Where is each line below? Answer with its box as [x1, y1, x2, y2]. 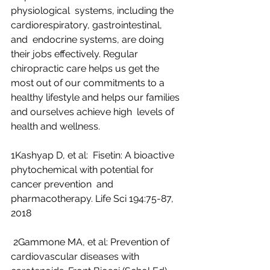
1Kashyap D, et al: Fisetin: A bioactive [11, 149, 177, 161]
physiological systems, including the [11, 4, 176, 16]
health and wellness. [11, 120, 100, 132]
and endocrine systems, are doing [11, 33, 166, 45]
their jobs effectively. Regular [11, 48, 143, 60]
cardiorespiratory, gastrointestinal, [11, 19, 165, 31]
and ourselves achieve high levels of [11, 105, 177, 118]
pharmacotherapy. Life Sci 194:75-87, [11, 192, 176, 204]
